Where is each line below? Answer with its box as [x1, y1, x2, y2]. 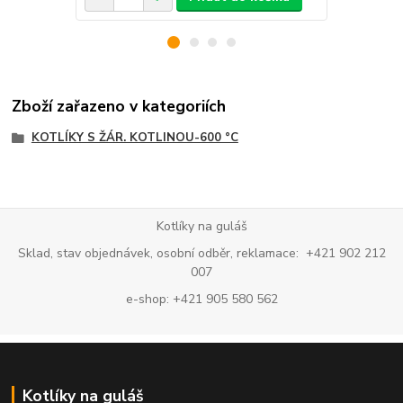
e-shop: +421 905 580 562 [125, 290, 278, 308]
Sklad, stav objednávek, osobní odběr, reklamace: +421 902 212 [17, 244, 386, 262]
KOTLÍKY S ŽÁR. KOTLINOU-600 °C [31, 129, 238, 146]
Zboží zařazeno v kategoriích [12, 94, 227, 117]
